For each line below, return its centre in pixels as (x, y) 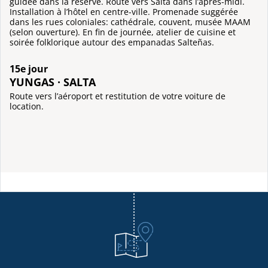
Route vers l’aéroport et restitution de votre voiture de (118, 96)
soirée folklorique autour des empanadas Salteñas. (112, 42)
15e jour (29, 69)
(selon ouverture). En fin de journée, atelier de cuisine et (123, 32)
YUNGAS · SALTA (53, 82)
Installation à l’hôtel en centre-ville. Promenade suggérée (124, 11)
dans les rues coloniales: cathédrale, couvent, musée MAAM (130, 22)
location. (27, 106)
